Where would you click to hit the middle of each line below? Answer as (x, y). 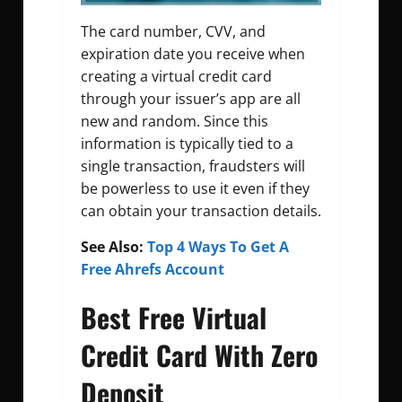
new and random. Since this (175, 121)
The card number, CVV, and (173, 31)
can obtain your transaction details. (201, 210)
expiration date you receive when (193, 53)
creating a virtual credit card (176, 76)
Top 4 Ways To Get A (218, 246)
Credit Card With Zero (199, 354)
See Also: (114, 246)
